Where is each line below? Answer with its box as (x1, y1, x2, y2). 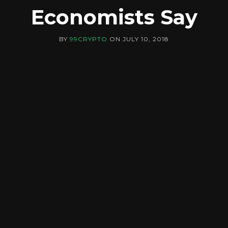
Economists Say (31, 5, 197, 30)
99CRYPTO (70, 35, 107, 43)
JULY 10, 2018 (123, 35, 169, 43)
